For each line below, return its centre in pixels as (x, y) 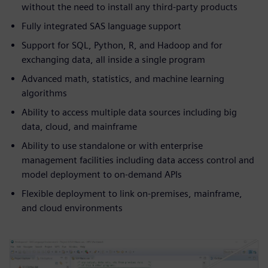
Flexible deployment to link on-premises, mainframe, (132, 193)
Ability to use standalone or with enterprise (112, 145)
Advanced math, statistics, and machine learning (123, 78)
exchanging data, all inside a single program (113, 59)
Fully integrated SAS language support (101, 26)
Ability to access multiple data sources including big (129, 112)
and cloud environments (72, 208)
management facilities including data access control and (138, 160)
